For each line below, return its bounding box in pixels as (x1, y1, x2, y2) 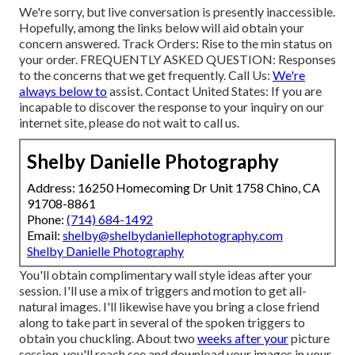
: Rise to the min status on (196, 35, 332, 51)
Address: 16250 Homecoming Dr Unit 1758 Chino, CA (27, 179, 320, 195)
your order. (19, 51, 80, 67)
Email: (27, 227, 63, 242)
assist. (107, 82, 145, 98)
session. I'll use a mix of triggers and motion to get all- (19, 282, 307, 298)
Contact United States (145, 82, 265, 98)
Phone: (27, 211, 67, 227)
